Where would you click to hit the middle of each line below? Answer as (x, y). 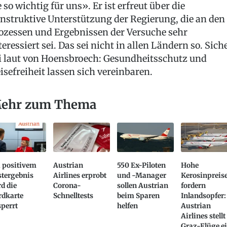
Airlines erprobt (80, 176)
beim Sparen (139, 196)
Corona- (67, 186)
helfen (128, 206)
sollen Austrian (143, 186)
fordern (194, 186)
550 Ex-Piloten (142, 166)
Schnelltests (73, 196)
